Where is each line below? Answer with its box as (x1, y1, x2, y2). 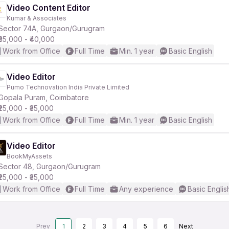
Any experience (119, 185, 173, 193)
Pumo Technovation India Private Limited (7, 83, 129, 91)
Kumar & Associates (7, 14, 66, 22)
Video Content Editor (7, 3, 90, 13)
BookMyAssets (7, 152, 52, 160)
